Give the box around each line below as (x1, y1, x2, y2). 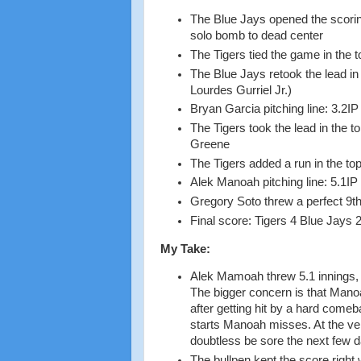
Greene (189, 137, 230, 151)
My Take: (160, 242, 210, 255)
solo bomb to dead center (189, 29, 326, 43)
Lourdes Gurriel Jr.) (189, 83, 292, 97)
